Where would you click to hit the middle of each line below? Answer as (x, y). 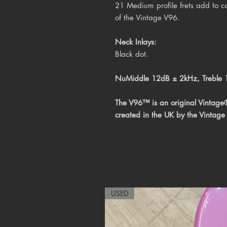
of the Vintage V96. (147, 17)
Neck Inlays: (136, 42)
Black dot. (132, 54)
